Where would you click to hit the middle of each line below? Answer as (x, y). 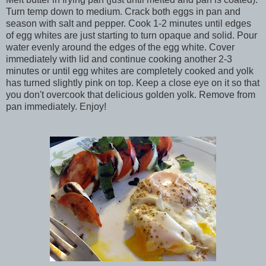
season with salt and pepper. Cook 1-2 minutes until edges (129, 23)
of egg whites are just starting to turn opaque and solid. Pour (132, 35)
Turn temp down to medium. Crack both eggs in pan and (123, 11)
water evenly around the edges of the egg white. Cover (120, 47)
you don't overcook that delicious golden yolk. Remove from (131, 94)
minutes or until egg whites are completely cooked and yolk (130, 71)
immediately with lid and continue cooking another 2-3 (119, 59)
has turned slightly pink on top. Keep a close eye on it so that (133, 83)
